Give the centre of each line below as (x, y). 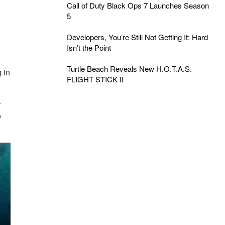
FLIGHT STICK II (95, 79)
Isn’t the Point (89, 47)
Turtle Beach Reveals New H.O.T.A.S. (129, 69)
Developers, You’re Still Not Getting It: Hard (137, 37)
